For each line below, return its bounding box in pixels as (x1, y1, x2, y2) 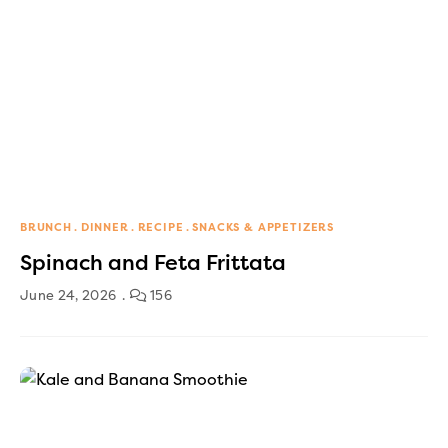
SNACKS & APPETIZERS (192, 220, 335, 234)
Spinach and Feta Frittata (20, 250, 286, 275)
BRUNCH (20, 220, 72, 234)
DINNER (80, 220, 129, 234)
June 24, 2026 (20, 287, 117, 303)
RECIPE (137, 220, 184, 234)
